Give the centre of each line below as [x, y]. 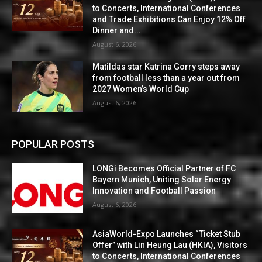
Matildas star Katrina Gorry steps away [166, 67]
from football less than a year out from [166, 78]
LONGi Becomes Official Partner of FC [164, 168]
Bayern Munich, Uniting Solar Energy [162, 179]
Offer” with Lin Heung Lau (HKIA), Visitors [170, 245]
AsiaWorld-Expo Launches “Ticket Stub [167, 234]
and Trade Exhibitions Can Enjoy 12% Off [169, 20]
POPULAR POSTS [53, 144]
